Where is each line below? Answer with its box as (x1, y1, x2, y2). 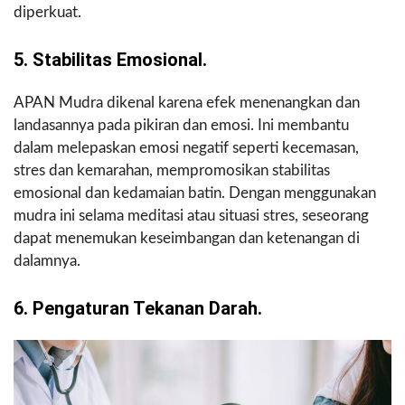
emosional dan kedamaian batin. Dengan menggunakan (14, 184, 376, 201)
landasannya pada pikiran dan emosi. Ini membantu (14, 117, 349, 133)
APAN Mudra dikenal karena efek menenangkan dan (14, 94, 360, 110)
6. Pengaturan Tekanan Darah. (14, 297, 262, 319)
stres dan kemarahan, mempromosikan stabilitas (14, 162, 330, 178)
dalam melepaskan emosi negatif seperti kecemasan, (14, 139, 359, 155)
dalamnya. (14, 252, 80, 268)
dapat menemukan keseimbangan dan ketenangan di (14, 230, 360, 246)
